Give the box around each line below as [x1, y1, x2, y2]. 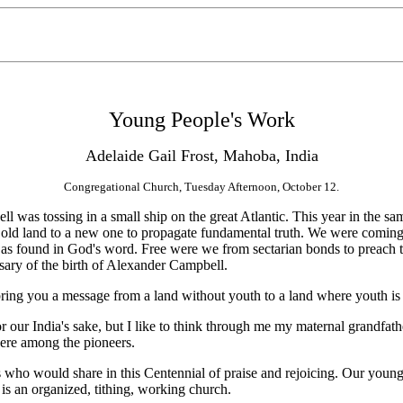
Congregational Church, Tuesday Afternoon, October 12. [64, 180, 339, 193]
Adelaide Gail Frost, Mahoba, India [85, 147, 318, 165]
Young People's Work [108, 108, 295, 131]
